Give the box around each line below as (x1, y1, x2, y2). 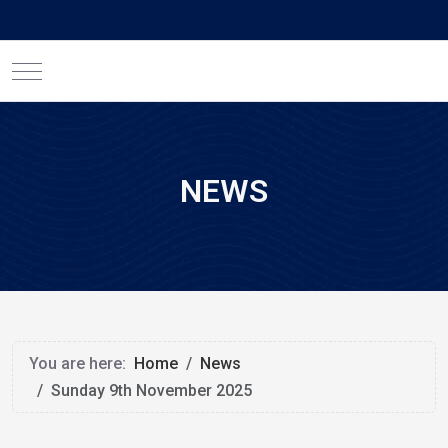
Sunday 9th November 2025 (51, 381, 252, 401)
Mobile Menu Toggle (26, 59, 177, 79)
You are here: (29, 354, 134, 374)
